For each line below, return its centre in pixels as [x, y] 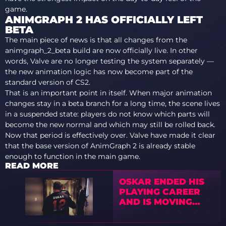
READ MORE [32, 166]
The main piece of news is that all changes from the [96, 40]
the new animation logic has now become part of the [99, 72]
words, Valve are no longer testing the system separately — [109, 61]
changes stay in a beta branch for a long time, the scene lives [112, 103]
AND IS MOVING [156, 202]
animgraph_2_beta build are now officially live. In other [101, 50]
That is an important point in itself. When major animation [108, 93]
